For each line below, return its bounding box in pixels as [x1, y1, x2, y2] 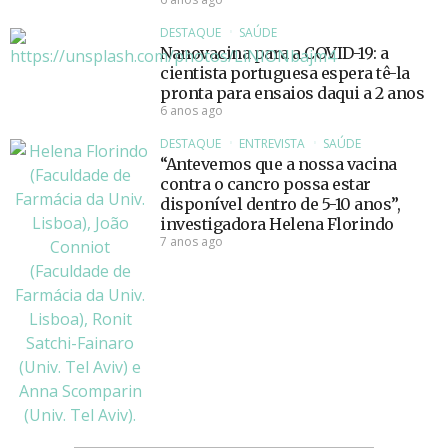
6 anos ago [160, 102, 223, 120]
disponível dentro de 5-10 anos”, [160, 194, 400, 215]
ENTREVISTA [239, 135, 305, 153]
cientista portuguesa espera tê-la [160, 63, 410, 84]
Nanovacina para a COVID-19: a [160, 43, 389, 64]
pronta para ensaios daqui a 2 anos [160, 83, 424, 104]
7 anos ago [160, 233, 223, 251]
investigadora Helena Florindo [160, 214, 394, 235]
